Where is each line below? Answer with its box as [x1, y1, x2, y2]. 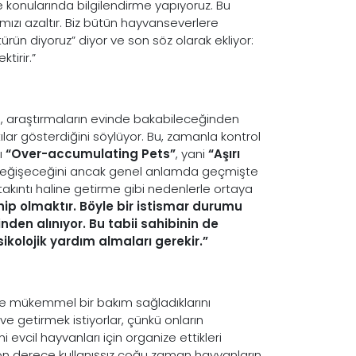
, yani [176, 145, 208, 162]
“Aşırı [208, 145, 240, 162]
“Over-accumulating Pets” [6, 145, 176, 162]
